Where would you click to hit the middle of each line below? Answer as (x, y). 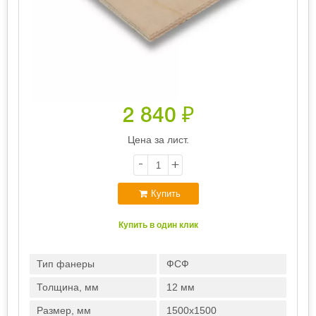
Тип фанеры (66, 264)
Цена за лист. (158, 140)
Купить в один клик (158, 225)
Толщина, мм (68, 287)
